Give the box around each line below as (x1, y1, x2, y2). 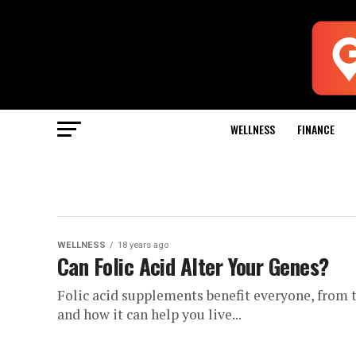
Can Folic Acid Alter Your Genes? (57, 250, 329, 282)
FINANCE (296, 121, 335, 137)
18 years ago (118, 240, 168, 250)
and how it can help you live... (57, 305, 242, 323)
